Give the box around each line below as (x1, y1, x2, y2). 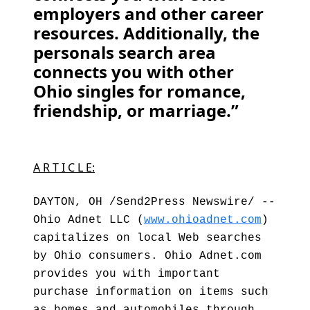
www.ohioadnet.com (144, 214, 262, 226)
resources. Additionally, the (33, 21, 259, 44)
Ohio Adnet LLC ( (33, 214, 144, 226)
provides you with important (33, 268, 220, 280)
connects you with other (33, 60, 234, 83)
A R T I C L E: (33, 160, 95, 175)
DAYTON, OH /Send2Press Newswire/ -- (33, 196, 275, 208)
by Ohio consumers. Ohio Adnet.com (33, 250, 262, 262)
